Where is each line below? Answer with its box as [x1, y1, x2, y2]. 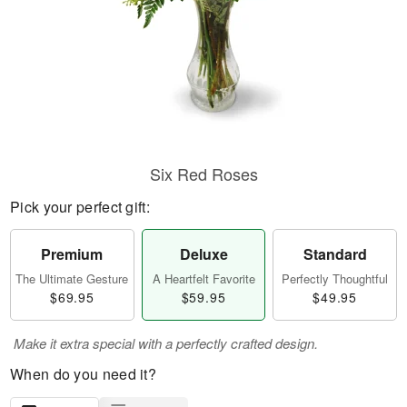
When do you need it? [10, 363, 156, 384]
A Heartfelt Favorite [152, 270, 255, 287]
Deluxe [179, 243, 228, 264]
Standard [303, 243, 367, 264]
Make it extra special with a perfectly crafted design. [14, 333, 318, 352]
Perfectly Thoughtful [282, 270, 389, 287]
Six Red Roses [149, 162, 258, 185]
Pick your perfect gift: [10, 196, 150, 217]
